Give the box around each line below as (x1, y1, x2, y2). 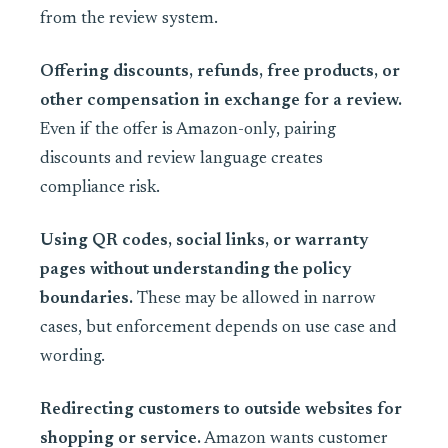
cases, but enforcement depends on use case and (40, 320, 397, 338)
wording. (40, 349, 105, 367)
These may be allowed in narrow (133, 291, 376, 309)
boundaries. (40, 291, 133, 309)
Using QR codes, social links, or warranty (40, 233, 368, 251)
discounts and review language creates (40, 151, 323, 169)
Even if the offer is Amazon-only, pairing (40, 122, 336, 140)
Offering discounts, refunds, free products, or (40, 64, 400, 82)
